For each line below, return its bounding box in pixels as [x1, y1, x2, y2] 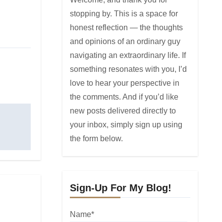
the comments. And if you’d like [69, 93, 178, 101]
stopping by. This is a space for [69, 9, 178, 18]
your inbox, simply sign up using [69, 120, 182, 129]
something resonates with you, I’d [69, 65, 187, 73]
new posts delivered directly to [69, 107, 176, 115]
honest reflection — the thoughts [69, 23, 183, 32]
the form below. [69, 134, 123, 143]
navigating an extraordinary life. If [69, 51, 186, 59]
